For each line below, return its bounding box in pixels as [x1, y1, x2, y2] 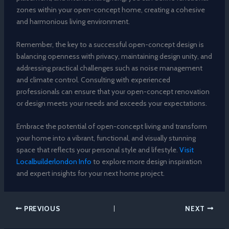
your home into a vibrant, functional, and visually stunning [16, 133, 196, 143]
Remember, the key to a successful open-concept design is [16, 40, 204, 50]
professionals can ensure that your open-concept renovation [16, 87, 210, 97]
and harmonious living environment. [16, 16, 130, 26]
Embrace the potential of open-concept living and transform [16, 122, 207, 131]
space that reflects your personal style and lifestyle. [16, 145, 179, 155]
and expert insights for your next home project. [16, 169, 165, 178]
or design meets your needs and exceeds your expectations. [16, 99, 207, 108]
